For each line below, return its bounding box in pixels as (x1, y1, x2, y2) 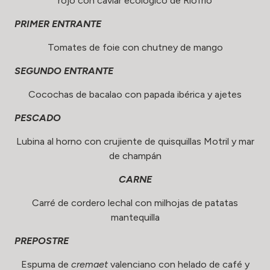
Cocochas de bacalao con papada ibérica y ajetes (28, 88, 242, 100)
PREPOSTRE (14, 234, 69, 246)
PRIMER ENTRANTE (14, 17, 101, 30)
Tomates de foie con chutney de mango (47, 41, 223, 53)
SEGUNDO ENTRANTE (14, 64, 113, 77)
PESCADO (14, 111, 61, 124)
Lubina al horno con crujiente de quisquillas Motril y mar (16, 135, 254, 147)
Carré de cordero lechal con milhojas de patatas (32, 196, 238, 209)
